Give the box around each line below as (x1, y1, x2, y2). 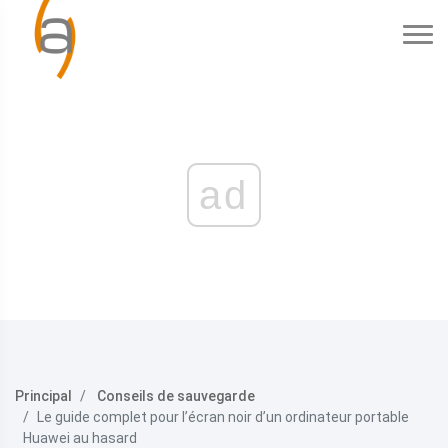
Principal (15, 388, 72, 404)
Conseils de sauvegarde (97, 388, 255, 404)
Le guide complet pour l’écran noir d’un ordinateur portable (37, 409, 409, 425)
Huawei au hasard (23, 430, 137, 446)
